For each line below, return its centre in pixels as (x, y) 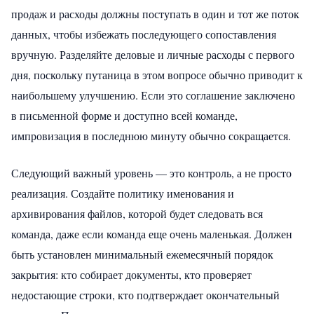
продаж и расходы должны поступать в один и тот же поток (155, 13)
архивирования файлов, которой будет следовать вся (137, 213)
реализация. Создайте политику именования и (123, 193)
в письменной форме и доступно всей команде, (124, 115)
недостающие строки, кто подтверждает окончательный (145, 294)
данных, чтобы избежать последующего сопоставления (144, 34)
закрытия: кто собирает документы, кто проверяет (131, 274)
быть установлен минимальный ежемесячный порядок (142, 254)
